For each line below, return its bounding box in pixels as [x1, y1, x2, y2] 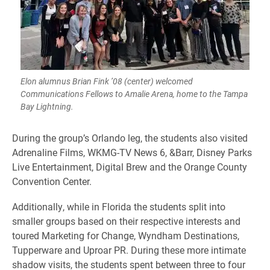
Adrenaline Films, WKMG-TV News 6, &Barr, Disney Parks [12, 146, 252, 159]
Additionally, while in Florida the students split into [12, 200, 225, 213]
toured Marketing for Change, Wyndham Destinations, [12, 229, 239, 242]
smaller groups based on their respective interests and [12, 215, 240, 227]
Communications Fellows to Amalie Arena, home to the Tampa [20, 88, 248, 99]
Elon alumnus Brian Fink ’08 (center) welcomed [20, 75, 193, 87]
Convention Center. [12, 175, 92, 187]
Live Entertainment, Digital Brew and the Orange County [12, 160, 247, 173]
